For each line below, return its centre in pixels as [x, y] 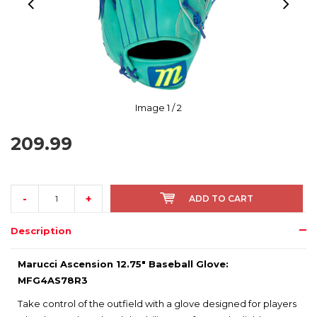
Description [41, 231]
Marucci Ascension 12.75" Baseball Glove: [123, 264]
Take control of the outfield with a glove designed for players [157, 304]
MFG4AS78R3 [53, 281]
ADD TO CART [221, 199]
